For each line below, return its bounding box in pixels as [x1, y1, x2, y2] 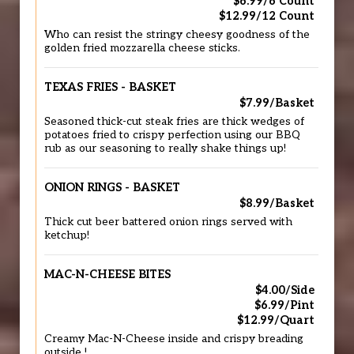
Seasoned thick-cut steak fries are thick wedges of [44, 115, 304, 128]
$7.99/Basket [239, 96, 314, 110]
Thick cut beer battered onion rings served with [44, 216, 292, 228]
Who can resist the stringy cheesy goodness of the [44, 28, 310, 41]
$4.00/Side [255, 284, 314, 297]
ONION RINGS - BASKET [44, 181, 180, 194]
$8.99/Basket [239, 197, 314, 210]
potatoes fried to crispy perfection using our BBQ [44, 129, 300, 141]
